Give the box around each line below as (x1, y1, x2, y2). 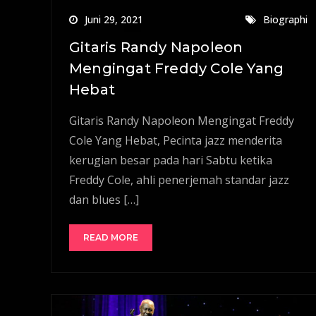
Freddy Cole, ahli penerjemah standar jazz (69, 171, 289, 188)
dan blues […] (69, 191, 139, 207)
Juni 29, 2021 (85, 12, 143, 26)
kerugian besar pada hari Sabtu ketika (69, 152, 272, 168)
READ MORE (83, 231, 138, 243)
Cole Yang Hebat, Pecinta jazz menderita (69, 132, 282, 148)
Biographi (263, 12, 308, 26)
